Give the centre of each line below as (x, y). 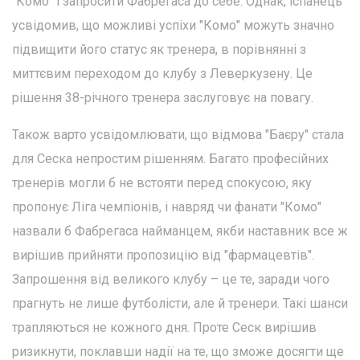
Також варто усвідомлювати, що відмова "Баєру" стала (178, 135)
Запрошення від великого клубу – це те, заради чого (171, 280)
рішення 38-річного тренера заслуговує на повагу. (163, 98)
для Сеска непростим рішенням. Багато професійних (170, 159)
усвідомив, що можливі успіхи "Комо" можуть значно (173, 26)
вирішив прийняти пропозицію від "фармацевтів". (163, 256)
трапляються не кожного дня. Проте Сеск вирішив (164, 328)
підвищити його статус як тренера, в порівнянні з (159, 50)
